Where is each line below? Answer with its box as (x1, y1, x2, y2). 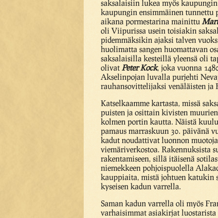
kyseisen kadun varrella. (101, 182, 181, 191)
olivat (101, 63, 122, 72)
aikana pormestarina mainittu (101, 17, 202, 26)
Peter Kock (122, 63, 157, 72)
